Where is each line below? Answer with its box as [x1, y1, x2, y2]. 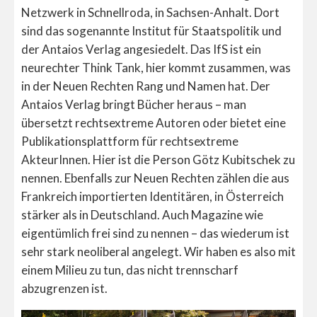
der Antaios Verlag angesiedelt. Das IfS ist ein [21, 41, 261, 57]
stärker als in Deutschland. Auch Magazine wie [21, 207, 263, 222]
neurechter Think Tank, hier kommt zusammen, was [21, 59, 291, 75]
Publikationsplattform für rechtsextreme [21, 133, 238, 149]
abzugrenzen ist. [21, 280, 108, 296]
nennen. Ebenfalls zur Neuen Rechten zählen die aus [21, 170, 289, 185]
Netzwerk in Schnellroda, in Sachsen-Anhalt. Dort [21, 4, 279, 20]
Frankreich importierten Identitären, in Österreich [21, 188, 284, 204]
